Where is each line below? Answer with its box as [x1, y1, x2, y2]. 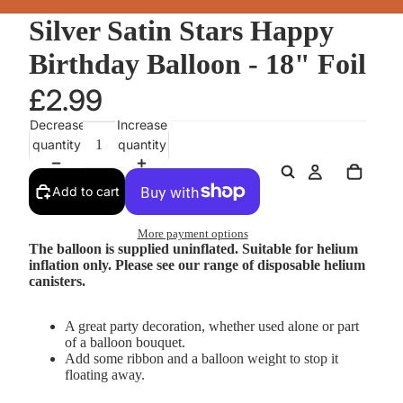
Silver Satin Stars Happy [29, 14, 334, 47]
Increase [116, 116, 167, 132]
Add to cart [52, 184, 120, 199]
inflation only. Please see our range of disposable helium [29, 257, 365, 273]
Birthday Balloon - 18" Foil [29, 48, 366, 80]
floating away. [65, 367, 145, 383]
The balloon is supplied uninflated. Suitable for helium [29, 241, 358, 257]
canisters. [29, 273, 85, 290]
